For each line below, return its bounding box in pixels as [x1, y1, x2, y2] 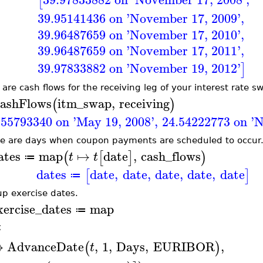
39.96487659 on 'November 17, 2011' [38, 40, 241, 62]
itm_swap [57, 92, 112, 114]
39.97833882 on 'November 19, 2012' [38, 58, 241, 79]
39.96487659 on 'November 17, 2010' [38, 23, 241, 45]
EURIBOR [153, 236, 215, 258]
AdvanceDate [6, 236, 84, 258]
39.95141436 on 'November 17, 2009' [38, 8, 241, 29]
